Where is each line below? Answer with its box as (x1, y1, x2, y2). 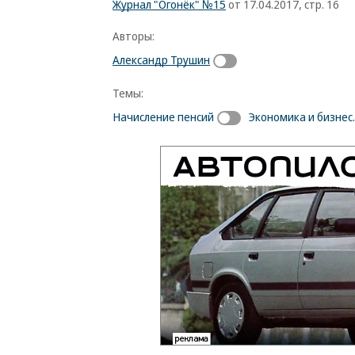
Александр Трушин (113, 52, 210, 67)
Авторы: (113, 28, 155, 44)
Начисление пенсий (113, 108, 214, 124)
